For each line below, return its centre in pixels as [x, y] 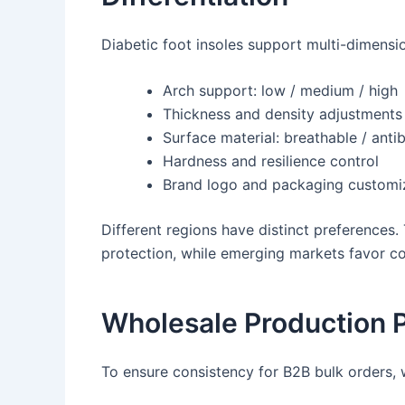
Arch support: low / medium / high [280, 91]
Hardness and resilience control [271, 161]
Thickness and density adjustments [283, 114]
